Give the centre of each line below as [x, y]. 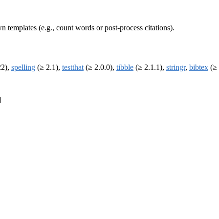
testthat [73, 67]
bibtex [199, 67]
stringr [176, 67]
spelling [23, 67]
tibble [125, 67]
